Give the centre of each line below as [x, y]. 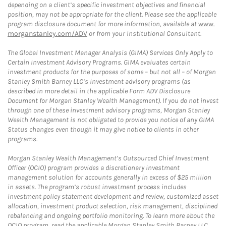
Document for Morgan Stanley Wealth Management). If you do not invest [113, 101]
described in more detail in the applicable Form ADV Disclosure [99, 91]
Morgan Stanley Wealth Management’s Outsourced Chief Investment [108, 158]
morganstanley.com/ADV [47, 34]
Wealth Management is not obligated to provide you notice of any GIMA [111, 120]
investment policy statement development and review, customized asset [113, 196]
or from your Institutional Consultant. [144, 34]
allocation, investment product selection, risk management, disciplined [112, 206]
